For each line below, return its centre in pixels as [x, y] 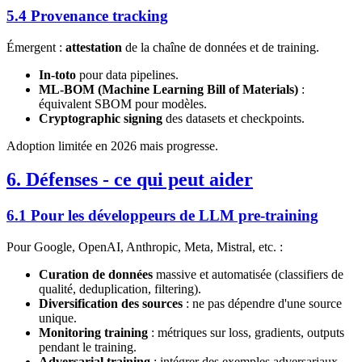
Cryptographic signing [101, 118]
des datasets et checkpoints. [234, 118]
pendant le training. [88, 347]
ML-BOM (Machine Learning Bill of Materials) [168, 89]
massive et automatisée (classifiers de [248, 275]
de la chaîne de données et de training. [221, 47]
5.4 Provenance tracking [87, 15]
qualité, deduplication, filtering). [120, 289]
